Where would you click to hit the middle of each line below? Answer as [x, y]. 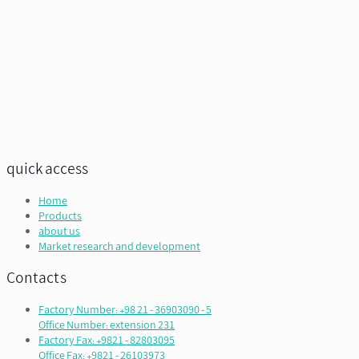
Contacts [36, 278]
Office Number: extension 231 [107, 325]
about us [59, 232]
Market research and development [119, 247]
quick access [47, 169]
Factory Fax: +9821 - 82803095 [107, 341]
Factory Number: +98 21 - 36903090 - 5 [125, 310]
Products [60, 216]
